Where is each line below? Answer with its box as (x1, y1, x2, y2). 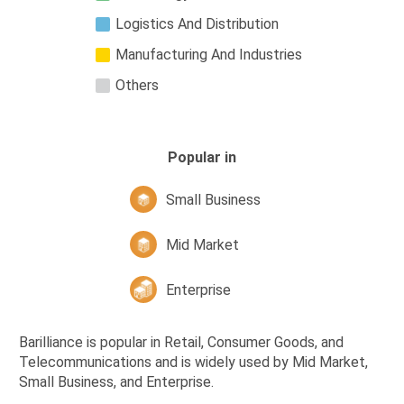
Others (115, 77, 159, 95)
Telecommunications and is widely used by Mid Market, (19, 353, 368, 372)
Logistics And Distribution (115, 15, 279, 33)
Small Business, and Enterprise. (19, 373, 214, 391)
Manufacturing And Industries (115, 46, 302, 64)
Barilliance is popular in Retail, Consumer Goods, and (19, 334, 344, 352)
